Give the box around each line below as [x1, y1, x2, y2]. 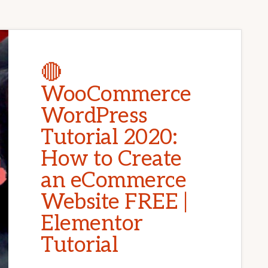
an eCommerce [41, 167, 186, 194]
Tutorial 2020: [41, 124, 177, 151]
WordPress [41, 103, 148, 129]
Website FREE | [41, 189, 187, 215]
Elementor [41, 211, 143, 237]
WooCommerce [41, 81, 191, 108]
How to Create [41, 146, 182, 172]
